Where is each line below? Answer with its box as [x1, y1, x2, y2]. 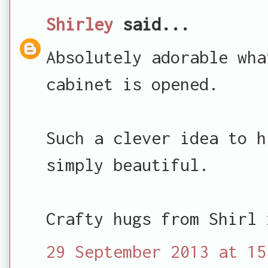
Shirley [46, 13, 113, 34]
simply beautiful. [46, 154, 209, 175]
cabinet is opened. [46, 73, 218, 94]
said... [113, 13, 190, 34]
